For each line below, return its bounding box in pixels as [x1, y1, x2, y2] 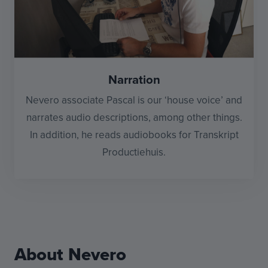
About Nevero [14, 240, 126, 267]
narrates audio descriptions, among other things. [26, 109, 242, 124]
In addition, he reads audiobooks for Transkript [29, 127, 239, 142]
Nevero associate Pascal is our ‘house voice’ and [26, 92, 242, 107]
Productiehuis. [102, 144, 166, 159]
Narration [108, 70, 160, 89]
